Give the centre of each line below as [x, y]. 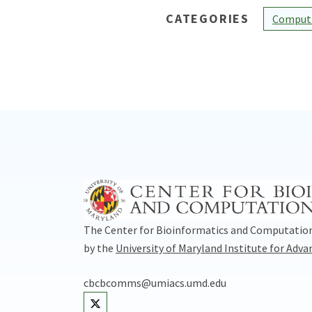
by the [100, 248]
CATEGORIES [208, 18]
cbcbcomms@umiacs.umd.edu [155, 282]
